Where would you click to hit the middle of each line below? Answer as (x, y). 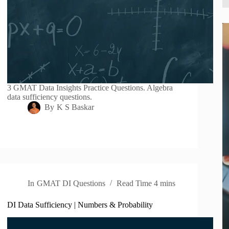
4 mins (164, 184)
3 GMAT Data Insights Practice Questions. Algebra (90, 88)
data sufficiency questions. (50, 97)
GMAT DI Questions (71, 184)
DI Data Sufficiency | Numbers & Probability (80, 205)
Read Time (134, 184)
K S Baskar (75, 107)
